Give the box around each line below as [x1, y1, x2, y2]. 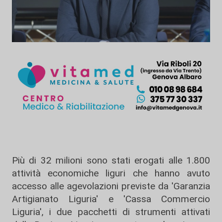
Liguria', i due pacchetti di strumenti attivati [12, 206, 210, 218]
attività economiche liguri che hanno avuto [12, 167, 210, 179]
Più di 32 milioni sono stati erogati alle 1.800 [12, 155, 210, 166]
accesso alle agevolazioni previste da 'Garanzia [12, 180, 210, 192]
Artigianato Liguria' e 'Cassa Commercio [12, 193, 210, 205]
